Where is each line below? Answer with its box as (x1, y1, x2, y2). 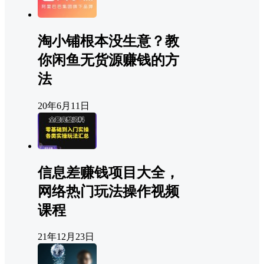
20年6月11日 (38, 100, 90, 111)
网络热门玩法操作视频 (38, 183, 179, 199)
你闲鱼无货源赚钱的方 (38, 52, 179, 68)
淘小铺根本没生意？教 (38, 33, 179, 49)
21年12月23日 (38, 232, 94, 242)
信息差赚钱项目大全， (38, 164, 179, 180)
